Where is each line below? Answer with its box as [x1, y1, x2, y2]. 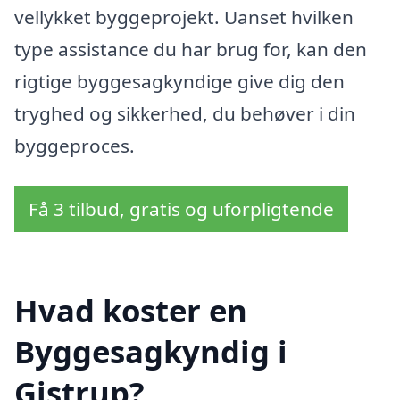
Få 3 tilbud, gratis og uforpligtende [29, 196, 334, 222]
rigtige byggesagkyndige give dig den [14, 68, 345, 94]
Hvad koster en [14, 289, 247, 331]
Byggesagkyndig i [14, 330, 287, 372]
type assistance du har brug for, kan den [14, 36, 367, 62]
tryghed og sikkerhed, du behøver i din [14, 100, 355, 126]
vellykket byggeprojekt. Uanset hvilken [14, 4, 354, 29]
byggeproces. [14, 132, 135, 158]
